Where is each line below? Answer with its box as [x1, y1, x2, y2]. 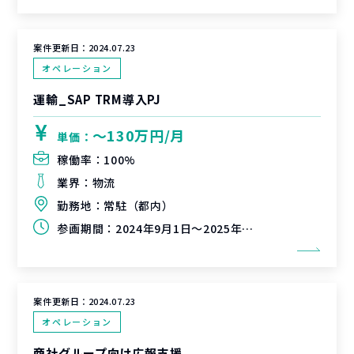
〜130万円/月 [92, 125, 186, 145]
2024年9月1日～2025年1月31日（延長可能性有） [115, 220, 243, 236]
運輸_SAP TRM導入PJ [33, 91, 161, 107]
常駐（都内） [104, 198, 174, 213]
